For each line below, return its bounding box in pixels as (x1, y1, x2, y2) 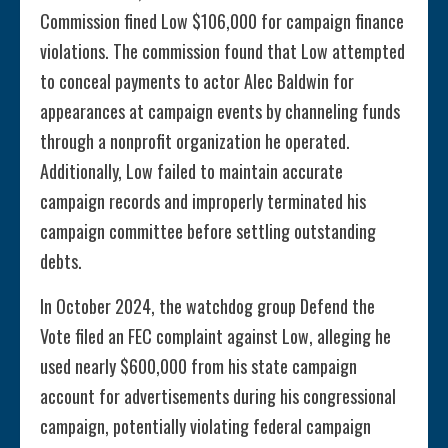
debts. (40, 248, 82, 275)
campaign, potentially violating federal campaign (40, 413, 371, 440)
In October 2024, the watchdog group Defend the (40, 293, 375, 320)
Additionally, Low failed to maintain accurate (40, 158, 343, 185)
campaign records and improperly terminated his (40, 188, 366, 215)
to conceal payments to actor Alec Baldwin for (40, 68, 354, 95)
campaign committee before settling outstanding (40, 218, 376, 245)
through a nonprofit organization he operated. (40, 128, 350, 155)
